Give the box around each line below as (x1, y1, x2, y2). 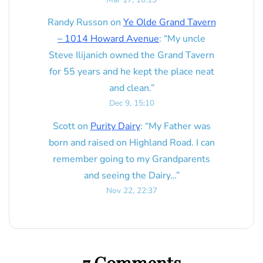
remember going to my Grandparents (53, 152, 210, 166)
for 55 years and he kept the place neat (49, 65, 214, 79)
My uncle (167, 32, 205, 46)
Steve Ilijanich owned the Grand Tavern (49, 49, 214, 62)
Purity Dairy (90, 119, 140, 133)
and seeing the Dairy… (83, 168, 176, 182)
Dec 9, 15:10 (109, 97, 154, 109)
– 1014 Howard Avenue (58, 32, 159, 46)
